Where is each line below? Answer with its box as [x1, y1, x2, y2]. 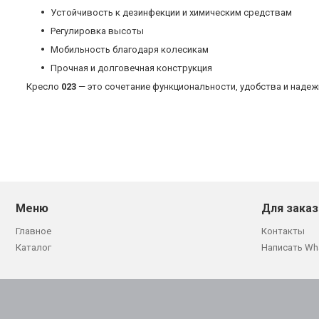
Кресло [26, 81, 61, 93]
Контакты [261, 226, 305, 237]
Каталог [16, 242, 51, 253]
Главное [16, 226, 51, 237]
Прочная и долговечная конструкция [51, 63, 212, 74]
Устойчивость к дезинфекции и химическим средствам [51, 7, 292, 19]
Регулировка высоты [51, 26, 144, 37]
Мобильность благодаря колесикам [51, 44, 209, 56]
